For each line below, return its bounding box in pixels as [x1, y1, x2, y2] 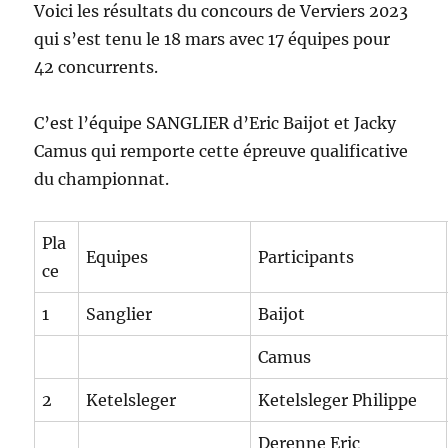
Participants [258, 247, 355, 268]
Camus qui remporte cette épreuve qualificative [34, 141, 409, 162]
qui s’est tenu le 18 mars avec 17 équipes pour [34, 29, 391, 50]
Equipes [86, 247, 149, 268]
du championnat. [34, 169, 170, 190]
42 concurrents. [34, 57, 159, 78]
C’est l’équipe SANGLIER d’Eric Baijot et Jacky [34, 113, 397, 134]
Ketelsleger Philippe [258, 390, 418, 411]
